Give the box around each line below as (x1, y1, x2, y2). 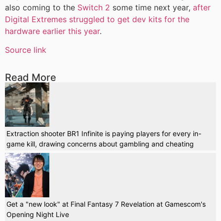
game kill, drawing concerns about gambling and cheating (6, 140, 194, 148)
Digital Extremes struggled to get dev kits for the (5, 14, 189, 24)
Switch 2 (77, 2, 110, 12)
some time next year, (110, 2, 193, 12)
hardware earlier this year (5, 26, 100, 36)
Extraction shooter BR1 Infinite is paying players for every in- (6, 129, 201, 138)
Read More (5, 72, 56, 84)
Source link (5, 45, 46, 55)
